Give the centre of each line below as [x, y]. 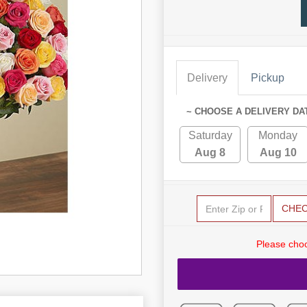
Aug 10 [278, 152]
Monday [278, 135]
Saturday [210, 135]
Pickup [268, 78]
